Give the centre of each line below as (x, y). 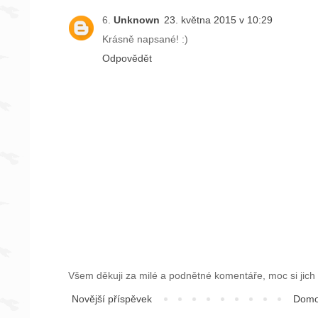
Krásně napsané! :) (145, 39)
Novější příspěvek (112, 298)
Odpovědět (127, 58)
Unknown (137, 20)
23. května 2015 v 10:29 (218, 20)
